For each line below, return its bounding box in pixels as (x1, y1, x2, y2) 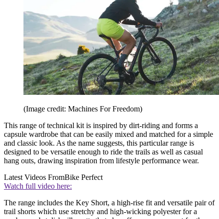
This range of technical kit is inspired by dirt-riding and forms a (4, 121, 198, 130)
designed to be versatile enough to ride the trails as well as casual (4, 147, 203, 156)
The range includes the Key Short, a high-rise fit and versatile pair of (4, 198, 215, 207)
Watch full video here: (4, 181, 72, 190)
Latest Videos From (4, 173, 65, 181)
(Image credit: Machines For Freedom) (23, 104, 142, 113)
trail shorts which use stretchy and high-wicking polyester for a (4, 207, 197, 216)
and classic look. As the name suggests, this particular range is (4, 138, 194, 147)
